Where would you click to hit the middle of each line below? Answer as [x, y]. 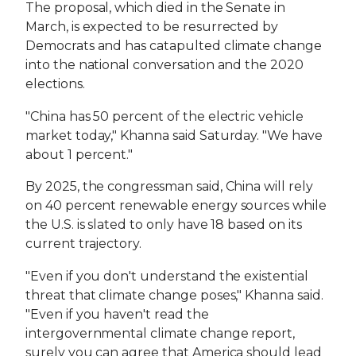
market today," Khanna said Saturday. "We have [174, 135]
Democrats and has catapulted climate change [174, 46]
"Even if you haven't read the [117, 314]
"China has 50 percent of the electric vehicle [164, 116]
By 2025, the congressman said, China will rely [169, 187]
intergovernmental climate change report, [161, 333]
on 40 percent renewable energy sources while [176, 206]
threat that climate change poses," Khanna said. [174, 295]
